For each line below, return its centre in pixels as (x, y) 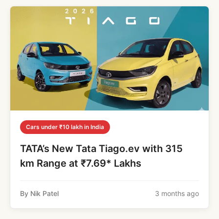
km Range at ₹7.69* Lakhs (81, 163)
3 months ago (177, 193)
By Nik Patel (39, 193)
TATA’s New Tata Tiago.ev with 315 (101, 148)
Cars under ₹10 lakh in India (65, 127)
